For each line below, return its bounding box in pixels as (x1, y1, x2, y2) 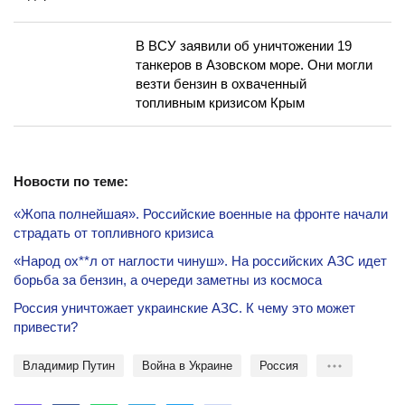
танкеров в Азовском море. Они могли (136, 57, 372, 72)
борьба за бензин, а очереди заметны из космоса (14, 272, 322, 287)
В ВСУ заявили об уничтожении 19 (136, 38, 352, 53)
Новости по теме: (14, 174, 128, 189)
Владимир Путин (31, 359, 115, 372)
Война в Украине (150, 359, 232, 372)
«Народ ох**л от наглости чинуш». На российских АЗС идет (14, 253, 387, 268)
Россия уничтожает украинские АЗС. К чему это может (14, 300, 355, 316)
